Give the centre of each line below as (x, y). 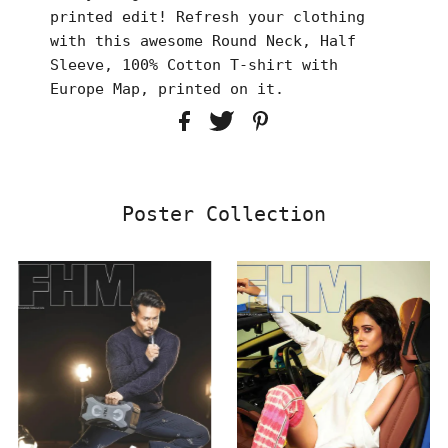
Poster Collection (223, 214)
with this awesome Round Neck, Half (202, 40)
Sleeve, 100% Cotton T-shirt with (193, 64)
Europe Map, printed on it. (166, 88)
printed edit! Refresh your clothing (207, 16)
